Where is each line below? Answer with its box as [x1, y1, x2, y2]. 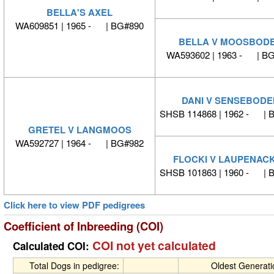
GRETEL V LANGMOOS [28, 123, 131, 137]
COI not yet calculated [92, 237, 216, 254]
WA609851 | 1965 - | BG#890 [15, 19, 144, 32]
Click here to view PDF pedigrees [4, 198, 145, 212]
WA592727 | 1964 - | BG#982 [15, 136, 144, 150]
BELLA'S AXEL [46, 6, 113, 20]
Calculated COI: [13, 239, 92, 254]
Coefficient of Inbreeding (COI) [4, 218, 163, 235]
